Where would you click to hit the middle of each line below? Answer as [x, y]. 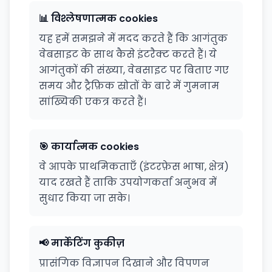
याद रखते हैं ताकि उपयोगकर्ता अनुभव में [128, 182]
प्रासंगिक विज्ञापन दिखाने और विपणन [124, 263]
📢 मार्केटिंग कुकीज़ [82, 243]
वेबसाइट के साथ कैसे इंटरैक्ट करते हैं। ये [128, 54]
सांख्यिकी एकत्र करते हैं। [93, 102]
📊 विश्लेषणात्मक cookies [98, 19]
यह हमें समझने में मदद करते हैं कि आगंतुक [133, 39]
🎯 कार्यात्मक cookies [89, 147]
